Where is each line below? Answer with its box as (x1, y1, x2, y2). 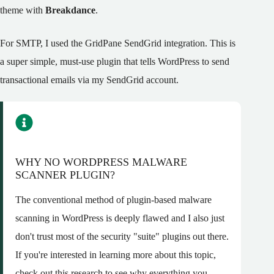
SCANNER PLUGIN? (15, 169, 115, 182)
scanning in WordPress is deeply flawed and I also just (15, 213, 224, 224)
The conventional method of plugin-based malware (15, 194, 212, 206)
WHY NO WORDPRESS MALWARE (15, 156, 187, 169)
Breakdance (45, 5, 95, 16)
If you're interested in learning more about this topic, (15, 250, 216, 261)
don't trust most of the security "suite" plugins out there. (15, 231, 229, 242)
